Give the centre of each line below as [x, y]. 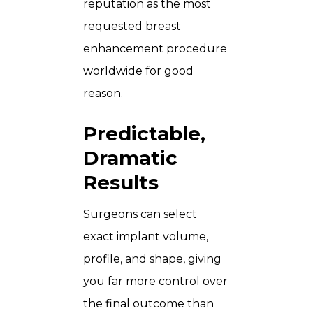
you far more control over [155, 282]
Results [121, 183]
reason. [103, 94]
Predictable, [144, 134]
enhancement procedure [155, 49]
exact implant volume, [146, 237]
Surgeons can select [140, 214]
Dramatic [130, 158]
